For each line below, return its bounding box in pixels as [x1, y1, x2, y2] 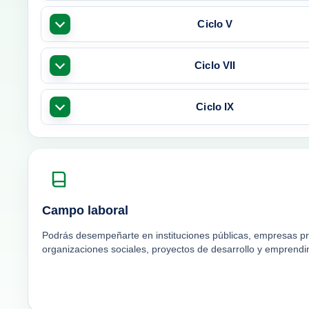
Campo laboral [42, 203, 128, 217]
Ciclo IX [196, 101, 235, 112]
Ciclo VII [195, 59, 236, 71]
